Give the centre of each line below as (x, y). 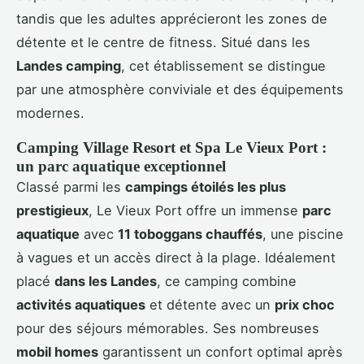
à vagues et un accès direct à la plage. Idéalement (176, 258)
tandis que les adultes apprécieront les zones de (172, 19)
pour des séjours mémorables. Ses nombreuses (168, 329)
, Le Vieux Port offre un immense (195, 211)
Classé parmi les (71, 187)
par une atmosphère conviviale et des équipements (180, 90)
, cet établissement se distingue (223, 66)
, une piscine (303, 234)
